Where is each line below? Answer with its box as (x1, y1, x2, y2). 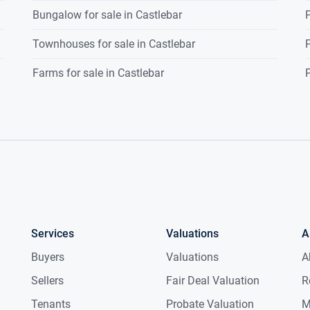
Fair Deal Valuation (166, 274, 260, 288)
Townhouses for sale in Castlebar (33, 37, 196, 51)
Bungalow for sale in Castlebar (33, 8, 183, 22)
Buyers (31, 250, 65, 264)
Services (31, 227, 75, 241)
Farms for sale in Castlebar (33, 66, 165, 80)
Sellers (31, 274, 64, 288)
